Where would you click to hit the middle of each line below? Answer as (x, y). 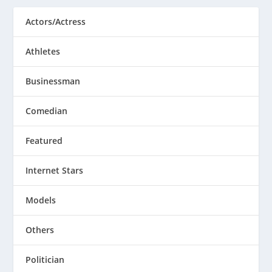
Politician (45, 260)
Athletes (43, 52)
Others (40, 230)
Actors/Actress (56, 22)
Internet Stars (55, 171)
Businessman (53, 81)
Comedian (47, 111)
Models (41, 200)
